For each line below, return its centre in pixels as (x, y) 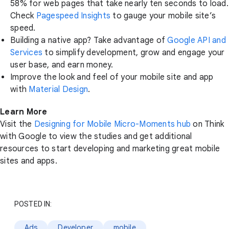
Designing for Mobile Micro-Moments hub (112, 124)
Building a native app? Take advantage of (89, 40)
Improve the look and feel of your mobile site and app (112, 77)
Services (26, 53)
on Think (208, 124)
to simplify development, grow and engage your (134, 53)
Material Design (58, 89)
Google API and (197, 40)
